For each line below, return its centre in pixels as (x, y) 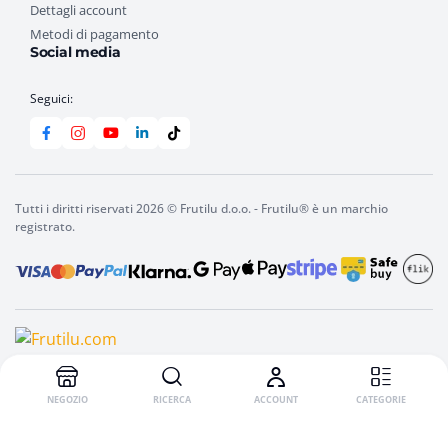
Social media (75, 52)
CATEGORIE (380, 399)
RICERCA (171, 399)
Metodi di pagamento (94, 34)
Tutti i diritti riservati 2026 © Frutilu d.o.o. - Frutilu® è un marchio (201, 209)
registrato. (45, 227)
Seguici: (51, 99)
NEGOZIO (67, 399)
